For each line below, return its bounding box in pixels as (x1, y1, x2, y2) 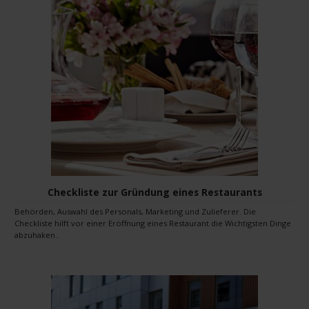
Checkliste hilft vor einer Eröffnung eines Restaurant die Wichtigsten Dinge (14, 218, 291, 229)
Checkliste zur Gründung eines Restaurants (47, 186, 262, 199)
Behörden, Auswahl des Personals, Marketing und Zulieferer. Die (14, 206, 57, 217)
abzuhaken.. (14, 230, 59, 241)
